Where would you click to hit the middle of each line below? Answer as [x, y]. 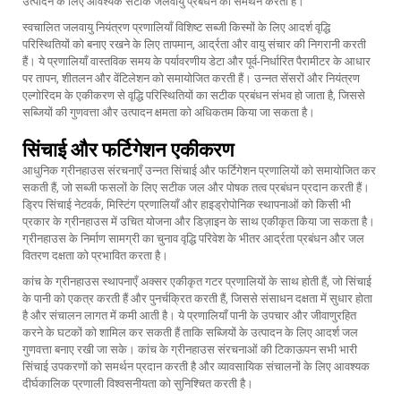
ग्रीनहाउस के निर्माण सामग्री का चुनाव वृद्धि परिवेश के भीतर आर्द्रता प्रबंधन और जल [193, 239]
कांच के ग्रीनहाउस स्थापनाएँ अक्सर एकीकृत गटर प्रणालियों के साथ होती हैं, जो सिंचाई [197, 282]
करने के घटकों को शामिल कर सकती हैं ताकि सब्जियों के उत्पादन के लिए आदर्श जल [190, 333]
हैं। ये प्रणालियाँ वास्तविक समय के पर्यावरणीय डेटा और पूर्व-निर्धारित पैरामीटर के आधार [196, 61]
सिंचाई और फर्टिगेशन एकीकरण [128, 150]
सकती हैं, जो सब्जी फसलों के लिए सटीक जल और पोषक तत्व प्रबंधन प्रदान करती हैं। [196, 188]
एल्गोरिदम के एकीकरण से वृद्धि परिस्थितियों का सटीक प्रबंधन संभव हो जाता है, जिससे [194, 95]
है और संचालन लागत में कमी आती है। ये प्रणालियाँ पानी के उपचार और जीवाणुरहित [189, 316]
